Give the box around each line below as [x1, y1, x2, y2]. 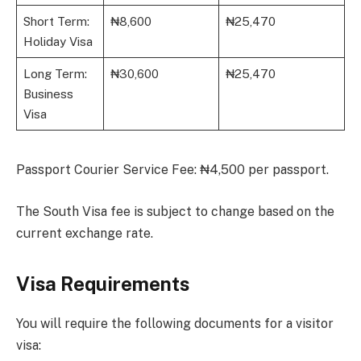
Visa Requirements [16, 272, 189, 296]
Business [23, 87, 73, 102]
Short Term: [23, 15, 89, 29]
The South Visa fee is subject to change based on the [16, 203, 334, 219]
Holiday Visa [23, 35, 93, 49]
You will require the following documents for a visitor [16, 316, 334, 332]
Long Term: [23, 67, 87, 81]
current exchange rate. [16, 225, 153, 241]
